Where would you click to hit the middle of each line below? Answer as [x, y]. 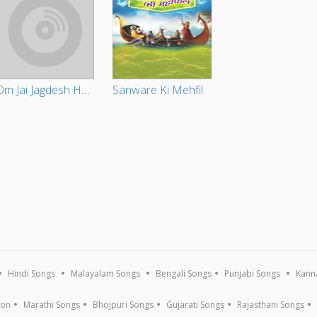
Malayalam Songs [106, 274]
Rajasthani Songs [271, 305]
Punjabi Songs [253, 274]
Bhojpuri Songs [123, 305]
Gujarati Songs [196, 305]
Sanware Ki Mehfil [158, 90]
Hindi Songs [32, 274]
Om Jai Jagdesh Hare [86, 90]
